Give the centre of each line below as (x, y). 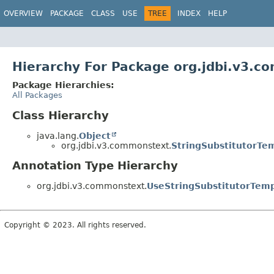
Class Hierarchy (61, 115)
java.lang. (58, 135)
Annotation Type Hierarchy (95, 166)
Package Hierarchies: (63, 85)
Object (95, 135)
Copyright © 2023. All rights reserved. (75, 225)
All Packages (37, 95)
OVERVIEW (23, 13)
